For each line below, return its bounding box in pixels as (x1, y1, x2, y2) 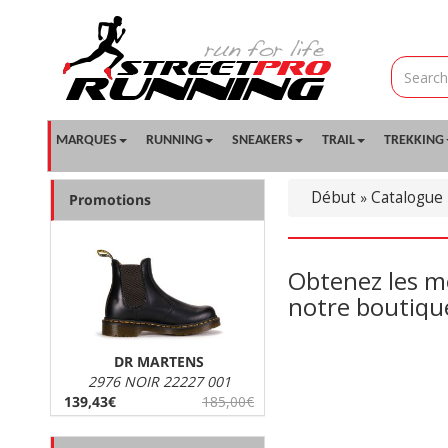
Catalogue (371, 187, 443, 208)
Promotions (69, 190, 151, 209)
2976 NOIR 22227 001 (87, 372, 231, 391)
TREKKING (384, 133, 444, 148)
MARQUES (56, 133, 117, 148)
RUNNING (146, 133, 203, 148)
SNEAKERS (232, 133, 293, 148)
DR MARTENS (114, 352, 204, 371)
